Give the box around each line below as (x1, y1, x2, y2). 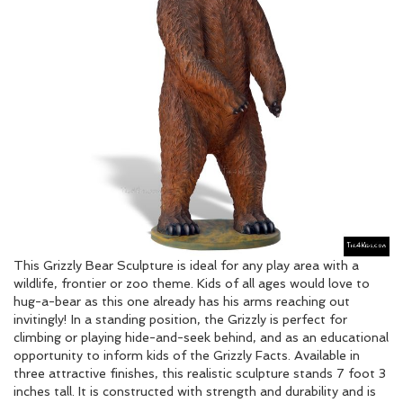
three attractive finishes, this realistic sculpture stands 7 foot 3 (13, 366, 386, 381)
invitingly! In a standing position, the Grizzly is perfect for (13, 312, 347, 327)
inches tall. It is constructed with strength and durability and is (13, 384, 376, 399)
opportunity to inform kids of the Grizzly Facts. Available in (13, 348, 360, 363)
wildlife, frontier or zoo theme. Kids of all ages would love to (13, 276, 370, 291)
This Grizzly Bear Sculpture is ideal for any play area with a (13, 258, 359, 273)
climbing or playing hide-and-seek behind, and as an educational (13, 330, 389, 345)
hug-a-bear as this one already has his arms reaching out (13, 294, 350, 309)
